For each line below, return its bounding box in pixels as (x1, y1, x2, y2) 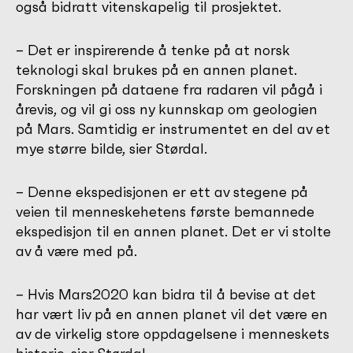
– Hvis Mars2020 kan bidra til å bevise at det (16, 284, 316, 303)
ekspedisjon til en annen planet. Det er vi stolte (16, 221, 331, 240)
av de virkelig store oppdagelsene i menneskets (16, 324, 329, 343)
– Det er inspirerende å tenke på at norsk (16, 40, 290, 59)
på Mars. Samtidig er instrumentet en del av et (16, 119, 330, 138)
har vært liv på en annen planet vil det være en (16, 304, 328, 323)
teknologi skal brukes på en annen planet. (16, 60, 297, 79)
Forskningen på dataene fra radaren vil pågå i (16, 80, 322, 98)
